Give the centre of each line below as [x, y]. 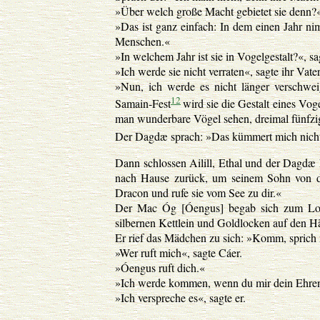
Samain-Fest [143, 104]
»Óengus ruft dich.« [160, 267]
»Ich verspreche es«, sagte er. [180, 297]
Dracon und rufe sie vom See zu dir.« [198, 192]
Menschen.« [142, 41]
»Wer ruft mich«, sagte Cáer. [179, 252]
